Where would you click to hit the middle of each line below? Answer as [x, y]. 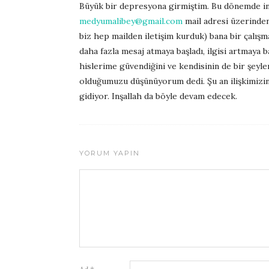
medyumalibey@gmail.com [131, 21]
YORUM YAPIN [110, 153]
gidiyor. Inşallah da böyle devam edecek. [158, 96]
